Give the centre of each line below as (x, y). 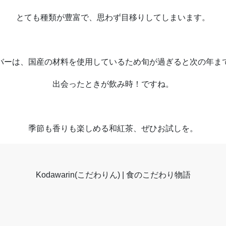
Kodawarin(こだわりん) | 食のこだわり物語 (113, 175)
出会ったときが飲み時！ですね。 (113, 84)
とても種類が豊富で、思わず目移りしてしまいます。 (113, 17)
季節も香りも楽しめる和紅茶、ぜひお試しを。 (113, 128)
